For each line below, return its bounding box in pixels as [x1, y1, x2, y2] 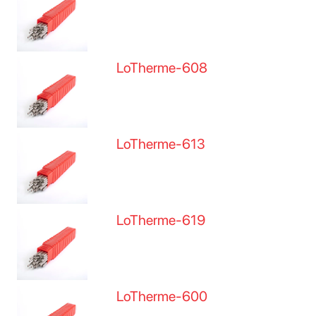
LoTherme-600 [116, 288, 208, 305]
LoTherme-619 [116, 212, 206, 229]
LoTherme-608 [116, 59, 208, 76]
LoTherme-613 [116, 135, 206, 152]
